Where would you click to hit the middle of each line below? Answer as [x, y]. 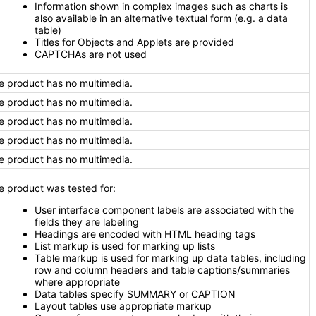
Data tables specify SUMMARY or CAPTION [135, 294]
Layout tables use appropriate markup [123, 306]
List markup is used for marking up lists [125, 246]
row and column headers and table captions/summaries [162, 270]
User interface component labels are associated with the [164, 210]
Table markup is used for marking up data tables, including [170, 258]
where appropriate [77, 282]
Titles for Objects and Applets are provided [134, 42]
